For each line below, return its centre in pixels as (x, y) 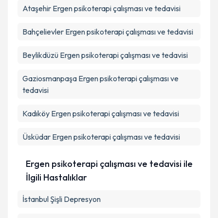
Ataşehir (37, 8)
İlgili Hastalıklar (56, 177)
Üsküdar (36, 137)
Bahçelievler (43, 32)
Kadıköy (36, 113)
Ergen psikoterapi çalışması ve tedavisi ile (109, 164)
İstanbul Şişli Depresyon (62, 199)
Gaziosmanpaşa (50, 78)
